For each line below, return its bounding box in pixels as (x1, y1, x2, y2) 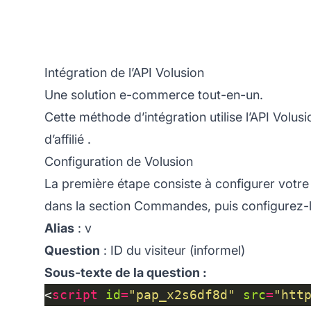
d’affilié (44, 131, 84, 146)
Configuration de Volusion (44, 153, 193, 169)
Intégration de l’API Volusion (44, 65, 204, 80)
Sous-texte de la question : (44, 264, 207, 280)
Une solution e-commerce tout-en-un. (44, 87, 263, 102)
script (52, 287, 98, 302)
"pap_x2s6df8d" (128, 287, 235, 302)
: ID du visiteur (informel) (100, 242, 245, 258)
